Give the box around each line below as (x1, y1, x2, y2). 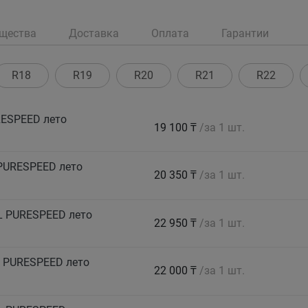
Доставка (69, 27, 119, 41)
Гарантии (221, 27, 269, 41)
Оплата (151, 27, 189, 41)
